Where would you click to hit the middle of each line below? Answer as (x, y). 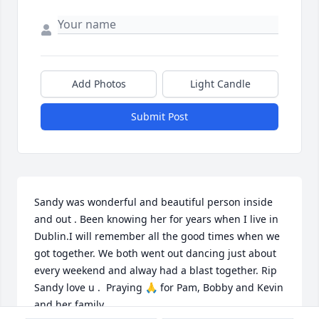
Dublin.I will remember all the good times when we (157, 236)
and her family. (70, 305)
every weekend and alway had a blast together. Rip (156, 271)
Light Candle (220, 84)
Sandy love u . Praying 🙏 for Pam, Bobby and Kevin (159, 288)
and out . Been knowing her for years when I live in (156, 219)
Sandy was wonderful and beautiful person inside (153, 202)
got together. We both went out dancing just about (155, 253)
